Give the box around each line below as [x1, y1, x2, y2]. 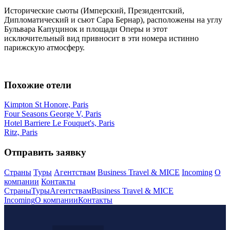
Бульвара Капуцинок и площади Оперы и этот [4, 24, 167, 33]
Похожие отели [4, 79, 71, 90]
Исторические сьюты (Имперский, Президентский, [4, 6, 184, 15]
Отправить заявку [4, 147, 86, 158]
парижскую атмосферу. [4, 43, 85, 52]
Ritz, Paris [4, 128, 37, 137]
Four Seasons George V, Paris [4, 109, 101, 119]
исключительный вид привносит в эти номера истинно [4, 33, 199, 43]
